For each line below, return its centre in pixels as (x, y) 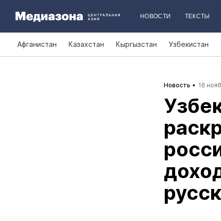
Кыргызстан (136, 44)
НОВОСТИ (156, 16)
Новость (177, 85)
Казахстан (86, 44)
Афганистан (37, 44)
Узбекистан (189, 44)
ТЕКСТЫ (197, 16)
